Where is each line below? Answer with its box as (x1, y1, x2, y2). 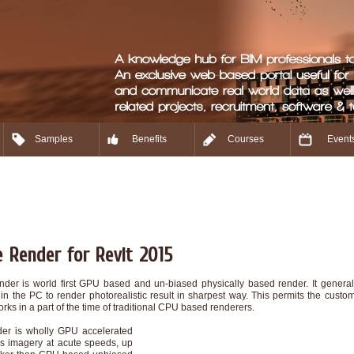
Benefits (132, 134, 167, 145)
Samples (34, 134, 73, 145)
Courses (227, 134, 264, 145)
